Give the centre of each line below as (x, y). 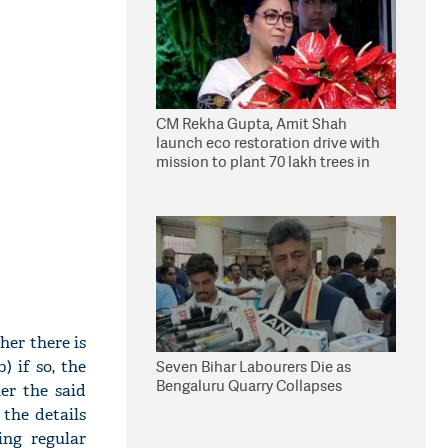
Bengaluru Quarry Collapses (249, 385)
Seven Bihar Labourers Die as (253, 366)
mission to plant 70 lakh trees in (263, 161)
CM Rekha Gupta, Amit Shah (251, 123)
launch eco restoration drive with (268, 142)
